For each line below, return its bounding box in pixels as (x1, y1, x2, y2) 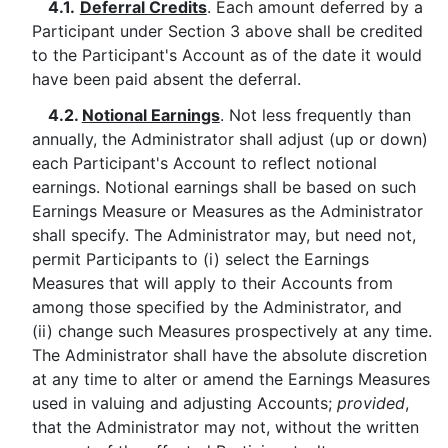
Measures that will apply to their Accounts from (31, 273, 393, 293)
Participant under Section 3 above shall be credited (31, 21, 423, 41)
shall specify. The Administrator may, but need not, (31, 225, 416, 245)
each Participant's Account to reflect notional (31, 153, 377, 173)
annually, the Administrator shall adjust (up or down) (31, 129, 428, 149)
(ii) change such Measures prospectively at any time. (31, 321, 432, 341)
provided (336, 393, 405, 413)
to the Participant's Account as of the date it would (31, 45, 422, 65)
